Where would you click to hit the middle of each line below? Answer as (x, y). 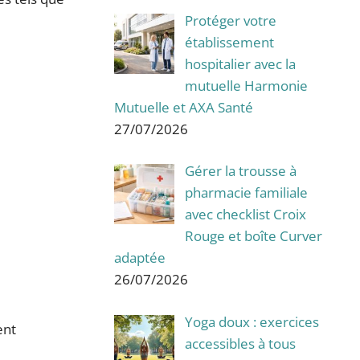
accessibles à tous (240, 343)
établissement (229, 42)
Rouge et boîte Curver (253, 236)
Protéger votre (230, 20)
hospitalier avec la (240, 63)
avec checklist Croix (245, 215)
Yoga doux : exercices (252, 321)
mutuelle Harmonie (246, 85)
